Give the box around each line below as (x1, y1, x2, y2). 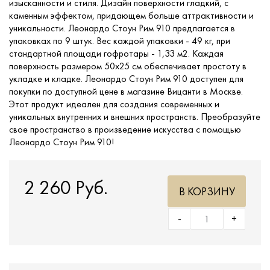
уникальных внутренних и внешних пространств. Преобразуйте (9, 110, 260, 123)
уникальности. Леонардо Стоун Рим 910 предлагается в (9, 22, 235, 34)
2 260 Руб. (24, 175, 108, 200)
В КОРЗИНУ (178, 184, 235, 198)
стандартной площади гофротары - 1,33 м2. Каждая (9, 47, 224, 60)
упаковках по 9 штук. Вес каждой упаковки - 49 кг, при (9, 34, 230, 47)
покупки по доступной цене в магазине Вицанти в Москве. (9, 85, 243, 98)
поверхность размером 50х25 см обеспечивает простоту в (9, 60, 246, 72)
